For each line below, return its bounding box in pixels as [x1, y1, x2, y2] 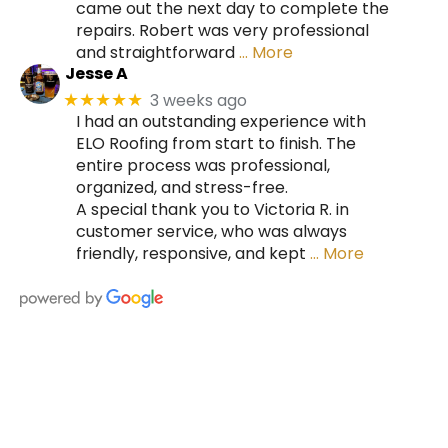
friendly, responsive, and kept [76, 242, 306, 266]
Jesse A [64, 61, 128, 85]
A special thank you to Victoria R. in [76, 198, 349, 222]
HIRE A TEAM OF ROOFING [22, 394, 426, 440]
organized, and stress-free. [76, 176, 288, 200]
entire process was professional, [76, 154, 330, 178]
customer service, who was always [76, 220, 347, 244]
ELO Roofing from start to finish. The [76, 132, 356, 156]
